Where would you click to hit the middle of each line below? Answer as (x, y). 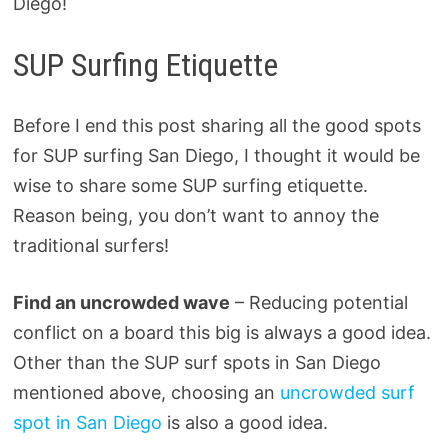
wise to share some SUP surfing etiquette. (190, 185)
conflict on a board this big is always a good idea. (221, 332)
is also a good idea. (244, 422)
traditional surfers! (90, 245)
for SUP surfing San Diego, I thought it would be (216, 155)
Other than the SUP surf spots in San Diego (196, 362)
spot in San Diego (87, 422)
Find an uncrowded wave (121, 302)
